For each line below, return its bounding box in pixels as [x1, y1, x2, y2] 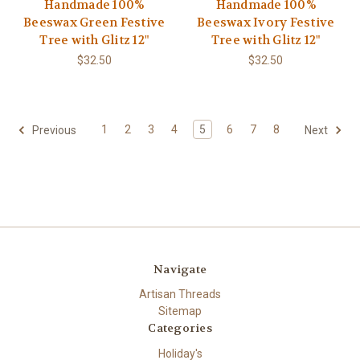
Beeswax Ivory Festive [197, 14, 335, 31]
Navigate [153, 261, 207, 276]
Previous [30, 123, 76, 137]
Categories [148, 321, 212, 336]
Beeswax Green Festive [23, 14, 166, 31]
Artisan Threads [139, 288, 221, 301]
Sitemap [158, 305, 202, 318]
